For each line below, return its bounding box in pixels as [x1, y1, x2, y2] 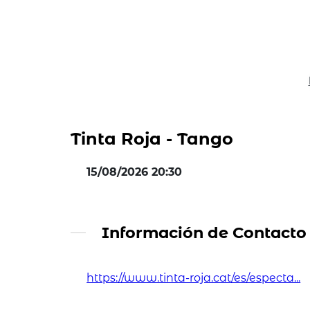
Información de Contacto [101, 223, 307, 243]
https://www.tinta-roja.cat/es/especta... [86, 271, 301, 284]
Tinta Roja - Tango [71, 129, 233, 149]
